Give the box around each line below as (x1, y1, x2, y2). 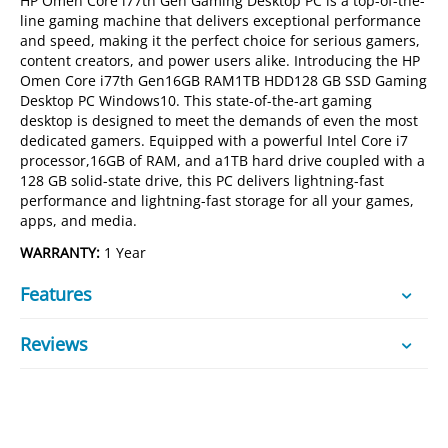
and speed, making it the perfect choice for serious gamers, (20, 31, 421, 50)
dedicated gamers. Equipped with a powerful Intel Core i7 (20, 131, 409, 150)
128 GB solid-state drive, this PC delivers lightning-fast (20, 171, 385, 190)
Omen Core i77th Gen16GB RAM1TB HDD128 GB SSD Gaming (20, 71, 428, 90)
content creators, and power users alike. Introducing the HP (20, 51, 421, 70)
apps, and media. (20, 211, 138, 230)
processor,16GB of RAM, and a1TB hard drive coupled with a (20, 151, 426, 170)
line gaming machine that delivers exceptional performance (20, 11, 422, 30)
